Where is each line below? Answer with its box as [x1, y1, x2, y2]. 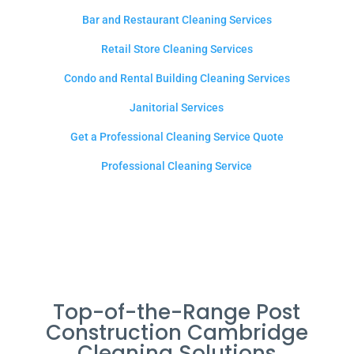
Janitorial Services [130, 101, 224, 114]
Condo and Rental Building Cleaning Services [63, 72, 290, 85]
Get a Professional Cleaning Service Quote [70, 130, 284, 143]
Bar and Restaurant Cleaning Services [81, 13, 272, 26]
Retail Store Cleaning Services [100, 43, 253, 55]
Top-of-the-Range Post [53, 298, 301, 326]
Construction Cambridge [45, 318, 308, 347]
